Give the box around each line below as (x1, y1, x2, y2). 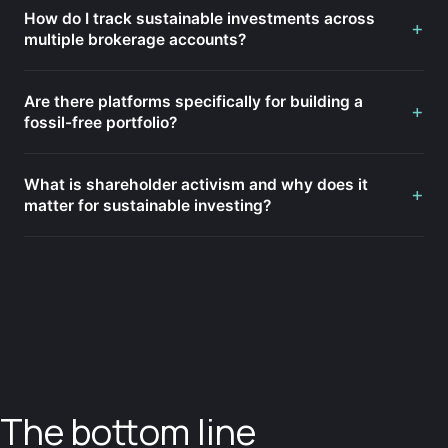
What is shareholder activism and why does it (24, 174, 368, 194)
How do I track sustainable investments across (24, 8, 375, 28)
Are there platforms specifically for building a (24, 91, 363, 111)
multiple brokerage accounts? (24, 29, 246, 49)
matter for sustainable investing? (24, 195, 271, 215)
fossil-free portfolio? (24, 112, 177, 132)
